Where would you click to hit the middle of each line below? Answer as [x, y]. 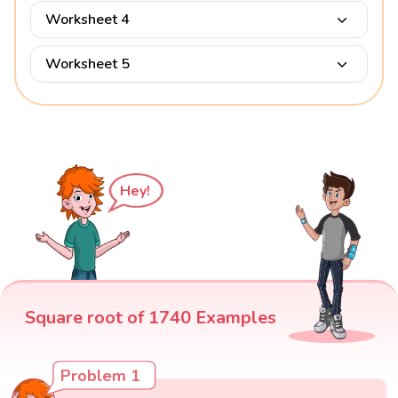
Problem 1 [101, 375]
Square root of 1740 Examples [151, 317]
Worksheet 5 [88, 64]
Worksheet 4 [88, 19]
